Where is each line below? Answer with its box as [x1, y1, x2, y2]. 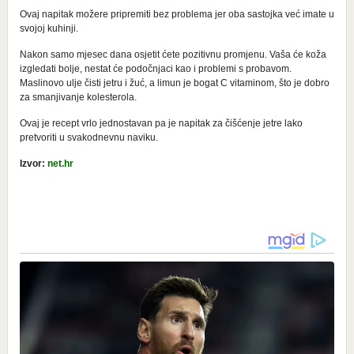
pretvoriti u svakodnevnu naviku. [19, 131, 158, 143]
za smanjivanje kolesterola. [19, 91, 137, 103]
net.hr [47, 157, 73, 169]
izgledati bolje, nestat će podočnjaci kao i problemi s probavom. [19, 62, 292, 74]
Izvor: [19, 157, 47, 169]
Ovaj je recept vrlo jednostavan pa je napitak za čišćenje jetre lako [19, 117, 303, 129]
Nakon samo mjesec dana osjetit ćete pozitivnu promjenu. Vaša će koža [19, 48, 326, 60]
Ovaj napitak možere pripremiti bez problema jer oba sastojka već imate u [19, 8, 334, 20]
